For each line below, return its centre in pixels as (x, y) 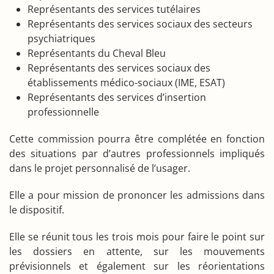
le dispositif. (37, 209)
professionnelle (65, 112)
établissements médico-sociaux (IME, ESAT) (126, 82)
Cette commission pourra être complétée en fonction (137, 139)
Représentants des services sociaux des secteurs (140, 24)
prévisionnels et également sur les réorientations (137, 266)
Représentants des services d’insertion (117, 97)
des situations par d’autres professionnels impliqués (137, 153)
